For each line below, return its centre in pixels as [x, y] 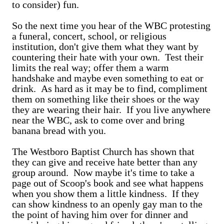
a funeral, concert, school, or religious [89, 36]
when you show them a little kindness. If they [105, 193]
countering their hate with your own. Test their [108, 57]
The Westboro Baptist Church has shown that [103, 151]
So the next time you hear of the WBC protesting [111, 25]
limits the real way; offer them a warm [90, 67]
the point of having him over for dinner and [100, 214]
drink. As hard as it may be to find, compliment [110, 88]
